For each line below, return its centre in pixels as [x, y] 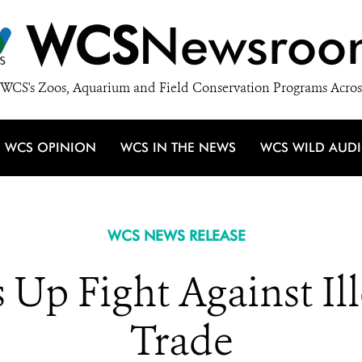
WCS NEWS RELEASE [176, 236]
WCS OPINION [51, 147]
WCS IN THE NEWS [178, 147]
